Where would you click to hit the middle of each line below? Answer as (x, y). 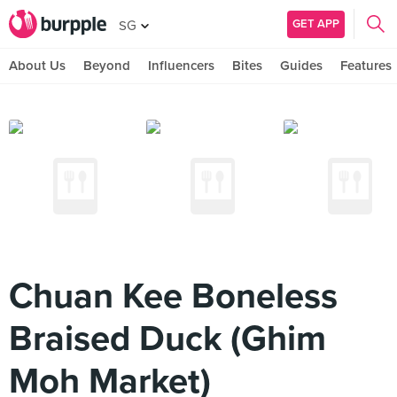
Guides (301, 66)
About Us (37, 66)
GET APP (316, 23)
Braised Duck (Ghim (167, 339)
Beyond (107, 66)
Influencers (181, 66)
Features (366, 66)
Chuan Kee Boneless (173, 296)
